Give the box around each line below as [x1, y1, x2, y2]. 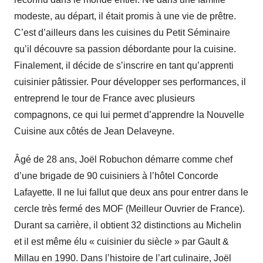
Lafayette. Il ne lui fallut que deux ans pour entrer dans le [14, 187, 248, 198]
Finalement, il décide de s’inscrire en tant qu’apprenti [14, 60, 234, 71]
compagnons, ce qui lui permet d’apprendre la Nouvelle [14, 110, 244, 120]
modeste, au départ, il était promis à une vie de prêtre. [14, 11, 236, 22]
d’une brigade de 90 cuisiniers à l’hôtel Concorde [14, 171, 218, 181]
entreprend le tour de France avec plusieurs [14, 93, 195, 104]
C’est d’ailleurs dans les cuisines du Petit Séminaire [14, 28, 230, 38]
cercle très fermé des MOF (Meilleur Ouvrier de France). [14, 204, 245, 214]
